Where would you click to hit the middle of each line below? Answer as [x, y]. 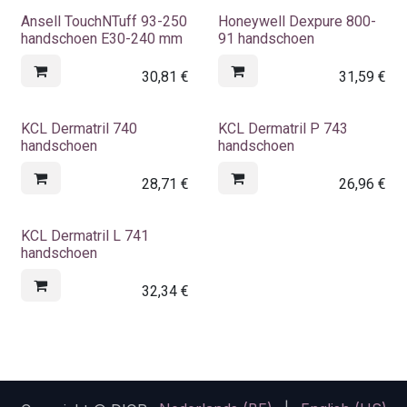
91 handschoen [266, 38]
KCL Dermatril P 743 [283, 128]
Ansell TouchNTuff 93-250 [104, 21]
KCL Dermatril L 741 [85, 235]
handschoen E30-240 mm [102, 38]
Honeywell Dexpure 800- [297, 21]
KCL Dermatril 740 [79, 128]
